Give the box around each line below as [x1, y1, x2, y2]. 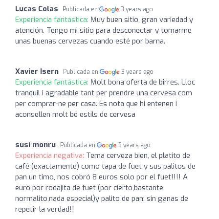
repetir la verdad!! [15, 204, 74, 214]
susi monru [15, 139, 56, 150]
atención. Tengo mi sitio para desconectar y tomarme [15, 25, 192, 35]
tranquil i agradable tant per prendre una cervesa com [15, 88, 192, 98]
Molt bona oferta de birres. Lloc [90, 77, 195, 87]
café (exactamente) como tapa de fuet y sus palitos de [15, 161, 196, 171]
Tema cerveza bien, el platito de [86, 150, 190, 160]
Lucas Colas [15, 3, 58, 14]
